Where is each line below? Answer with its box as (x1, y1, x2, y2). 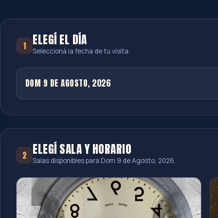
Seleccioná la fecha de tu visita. (33, 47, 130, 56)
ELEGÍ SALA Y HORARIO (33, 140, 131, 158)
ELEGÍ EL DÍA (33, 31, 87, 48)
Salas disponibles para (33, 156, 101, 165)
